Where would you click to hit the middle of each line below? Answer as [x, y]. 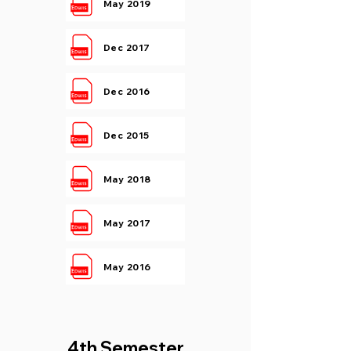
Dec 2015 [127, 135]
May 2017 [127, 223]
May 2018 [127, 179]
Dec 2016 [127, 91]
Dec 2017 [127, 47]
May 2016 [127, 266]
